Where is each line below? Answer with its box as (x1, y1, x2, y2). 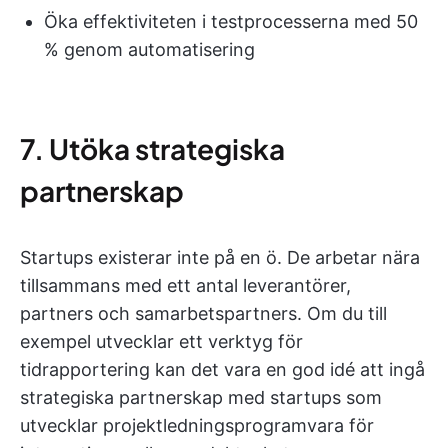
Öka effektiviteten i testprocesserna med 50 (44, 11, 418, 32)
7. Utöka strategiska (20, 131, 285, 166)
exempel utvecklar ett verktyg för (20, 331, 303, 352)
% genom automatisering (44, 39, 255, 60)
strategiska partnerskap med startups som (20, 387, 382, 408)
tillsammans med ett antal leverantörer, (20, 275, 351, 296)
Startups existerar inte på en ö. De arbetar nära (20, 247, 420, 268)
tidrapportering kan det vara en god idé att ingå (20, 359, 425, 380)
